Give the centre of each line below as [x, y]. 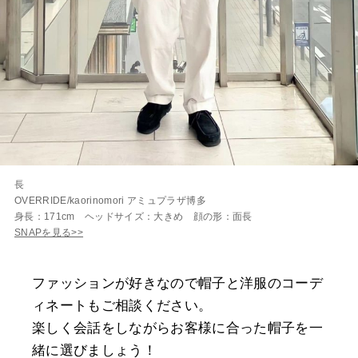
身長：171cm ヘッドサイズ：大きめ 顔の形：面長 [133, 217]
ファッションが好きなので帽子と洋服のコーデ [178, 284]
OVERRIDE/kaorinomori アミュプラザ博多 [110, 201]
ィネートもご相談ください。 [122, 306]
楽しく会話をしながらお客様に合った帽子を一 [178, 328]
